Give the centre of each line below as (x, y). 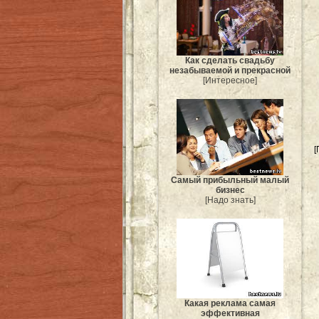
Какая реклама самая (230, 303)
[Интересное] (230, 81)
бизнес (230, 190)
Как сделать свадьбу (230, 61)
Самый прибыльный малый (230, 180)
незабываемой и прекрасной (230, 71)
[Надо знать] (230, 200)
